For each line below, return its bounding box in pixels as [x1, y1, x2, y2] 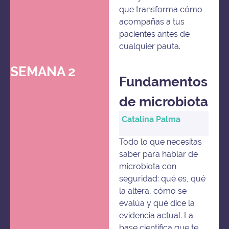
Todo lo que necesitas [119, 136, 202, 147]
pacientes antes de [119, 29, 190, 39]
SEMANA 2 [10, 64, 76, 80]
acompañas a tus [119, 16, 185, 27]
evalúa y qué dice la [119, 198, 195, 208]
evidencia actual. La [119, 210, 194, 220]
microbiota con [119, 161, 177, 171]
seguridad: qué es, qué [119, 173, 206, 184]
